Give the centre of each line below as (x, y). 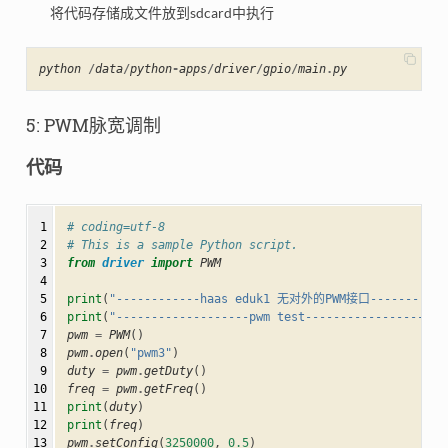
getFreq (168, 388)
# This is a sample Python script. (182, 244)
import (171, 262)
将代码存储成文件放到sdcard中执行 (161, 13)
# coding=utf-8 (115, 226)
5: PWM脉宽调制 (93, 125)
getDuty (168, 370)
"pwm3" (150, 352)
